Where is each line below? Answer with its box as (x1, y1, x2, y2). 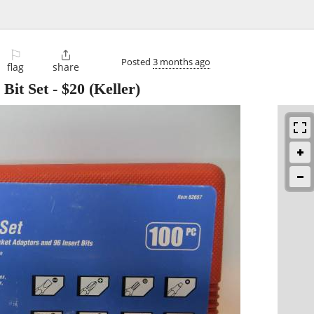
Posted (121, 55, 153, 68)
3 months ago (153, 55, 210, 68)
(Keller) (85, 80, 140, 98)
